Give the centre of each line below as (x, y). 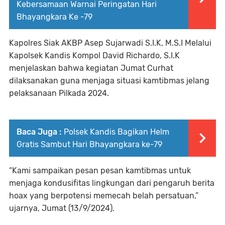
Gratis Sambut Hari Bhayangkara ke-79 (89, 144)
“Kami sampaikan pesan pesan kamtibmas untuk (100, 171)
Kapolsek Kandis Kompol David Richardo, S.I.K (94, 55)
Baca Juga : (39, 132)
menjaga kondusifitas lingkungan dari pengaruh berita (112, 183)
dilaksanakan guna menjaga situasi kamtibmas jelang (109, 81)
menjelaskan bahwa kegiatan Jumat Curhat (91, 68)
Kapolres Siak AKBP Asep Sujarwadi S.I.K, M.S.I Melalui (110, 43)
